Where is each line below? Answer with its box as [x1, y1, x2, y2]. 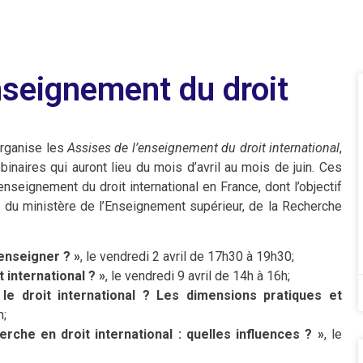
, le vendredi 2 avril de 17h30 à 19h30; [80, 249, 294, 265]
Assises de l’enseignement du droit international [67, 139, 340, 156]
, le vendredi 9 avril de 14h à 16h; [105, 268, 290, 284]
